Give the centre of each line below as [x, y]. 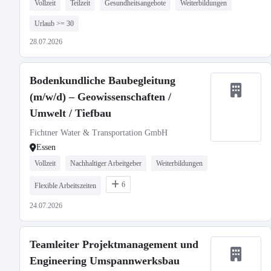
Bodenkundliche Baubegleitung [103, 80]
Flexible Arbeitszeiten [65, 186]
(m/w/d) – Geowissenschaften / [100, 97]
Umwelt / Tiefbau [70, 113]
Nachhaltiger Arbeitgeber [106, 163]
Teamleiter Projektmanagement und [114, 244]
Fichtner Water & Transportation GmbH [99, 133]
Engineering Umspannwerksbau [105, 261]
